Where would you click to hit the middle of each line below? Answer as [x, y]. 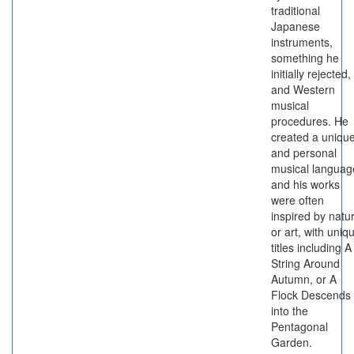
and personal [304, 153]
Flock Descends [311, 295]
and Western [303, 89]
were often [298, 200]
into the [290, 311]
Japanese [296, 26]
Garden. [292, 342]
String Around [305, 263]
